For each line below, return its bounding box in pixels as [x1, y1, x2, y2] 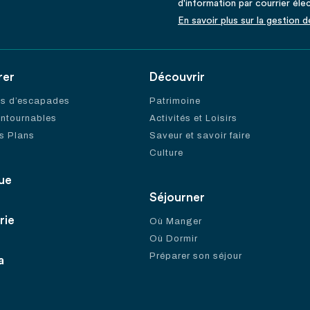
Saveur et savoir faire [149, 131, 250, 140]
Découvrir [149, 71, 205, 83]
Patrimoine [149, 96, 201, 106]
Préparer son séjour [149, 251, 242, 261]
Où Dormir [149, 234, 198, 244]
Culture [149, 148, 183, 158]
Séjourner [149, 192, 205, 203]
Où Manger [149, 217, 202, 226]
